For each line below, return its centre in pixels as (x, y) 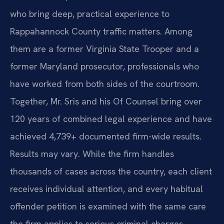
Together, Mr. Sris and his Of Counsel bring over (106, 101)
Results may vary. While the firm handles (92, 154)
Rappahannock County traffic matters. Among (101, 31)
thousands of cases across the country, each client (111, 171)
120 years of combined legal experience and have (111, 119)
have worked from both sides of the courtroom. (105, 84)
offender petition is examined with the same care (108, 206)
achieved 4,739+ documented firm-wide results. (106, 136)
